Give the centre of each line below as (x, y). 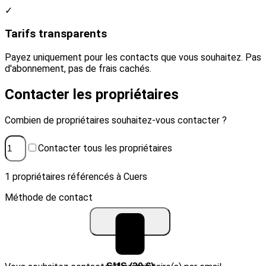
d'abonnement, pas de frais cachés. (78, 68)
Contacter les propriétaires (92, 94)
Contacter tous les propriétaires (105, 148)
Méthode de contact (49, 198)
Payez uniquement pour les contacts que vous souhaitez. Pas (133, 57)
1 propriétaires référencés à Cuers (76, 177)
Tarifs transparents (56, 34)
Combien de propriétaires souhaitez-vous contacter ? (116, 120)
